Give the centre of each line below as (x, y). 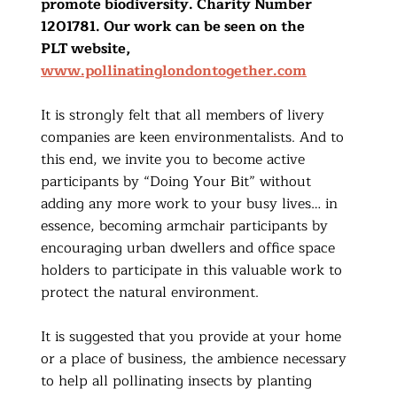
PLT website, (86, 48)
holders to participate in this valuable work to (192, 270)
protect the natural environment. (150, 292)
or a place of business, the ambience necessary (194, 358)
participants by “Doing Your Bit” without (176, 181)
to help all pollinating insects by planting (177, 381)
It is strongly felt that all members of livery (183, 115)
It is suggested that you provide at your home (191, 336)
